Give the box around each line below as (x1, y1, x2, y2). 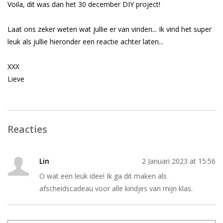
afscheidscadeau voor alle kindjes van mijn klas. (39, 184, 193, 194)
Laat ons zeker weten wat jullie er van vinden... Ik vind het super (7, 24, 212, 34)
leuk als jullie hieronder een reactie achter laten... (7, 37, 163, 47)
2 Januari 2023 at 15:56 (142, 156, 216, 166)
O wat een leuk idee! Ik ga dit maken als (39, 171, 167, 181)
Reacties (7, 122, 47, 136)
